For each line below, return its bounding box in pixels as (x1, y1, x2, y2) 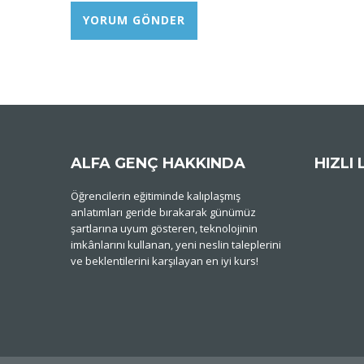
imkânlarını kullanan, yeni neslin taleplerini (71, 236, 281, 252)
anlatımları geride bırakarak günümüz (71, 204, 256, 219)
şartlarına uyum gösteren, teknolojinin (71, 220, 258, 236)
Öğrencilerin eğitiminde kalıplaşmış (71, 188, 240, 203)
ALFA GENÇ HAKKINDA (71, 154, 245, 172)
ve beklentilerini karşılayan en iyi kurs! (71, 253, 258, 268)
